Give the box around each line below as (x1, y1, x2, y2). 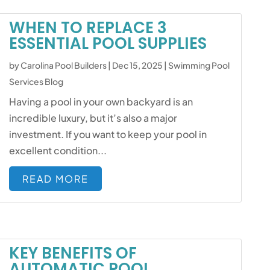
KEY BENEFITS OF (9, 242, 137, 264)
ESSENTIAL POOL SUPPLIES (9, 33, 207, 54)
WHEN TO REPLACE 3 (9, 17, 168, 39)
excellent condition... (9, 144, 107, 157)
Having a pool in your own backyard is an (9, 95, 193, 108)
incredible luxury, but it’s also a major (9, 111, 178, 124)
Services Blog (9, 76, 64, 87)
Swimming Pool (168, 60, 230, 71)
